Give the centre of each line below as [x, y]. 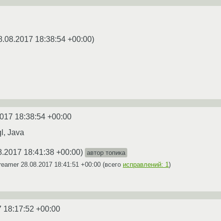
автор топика [106, 152]
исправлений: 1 [146, 164]
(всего [112, 164]
